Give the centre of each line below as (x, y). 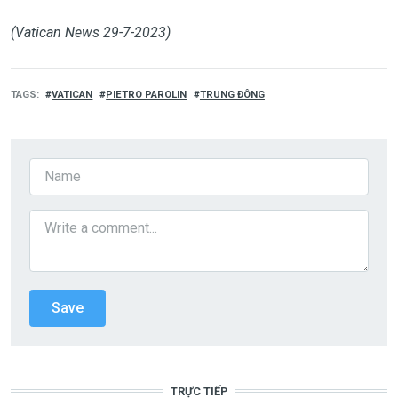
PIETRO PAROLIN (147, 94)
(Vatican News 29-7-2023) (90, 32)
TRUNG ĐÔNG (232, 94)
